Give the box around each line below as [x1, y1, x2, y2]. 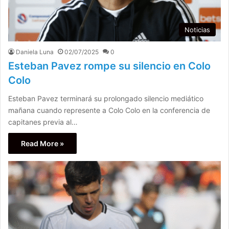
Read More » [21, 139, 64, 148]
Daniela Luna [16, 48, 54, 56]
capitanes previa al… [8, 117, 78, 126]
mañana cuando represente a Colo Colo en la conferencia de [8, 105, 210, 114]
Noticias [185, 25, 210, 34]
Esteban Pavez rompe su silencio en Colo [8, 59, 211, 72]
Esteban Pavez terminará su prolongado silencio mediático [8, 94, 203, 103]
